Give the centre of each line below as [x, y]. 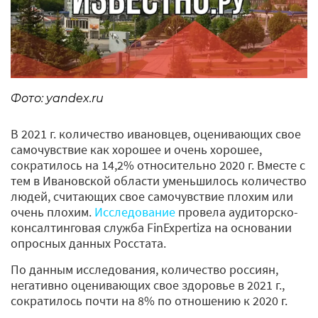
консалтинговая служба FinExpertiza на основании [151, 227]
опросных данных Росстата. [88, 243]
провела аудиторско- [237, 212]
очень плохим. [53, 212]
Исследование [135, 212]
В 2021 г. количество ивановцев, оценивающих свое [156, 133]
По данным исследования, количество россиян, [144, 269]
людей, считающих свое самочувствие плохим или [152, 196]
